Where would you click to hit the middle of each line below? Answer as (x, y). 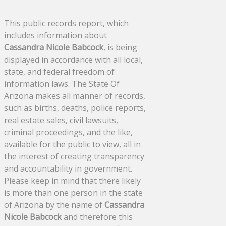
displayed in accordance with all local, (73, 59)
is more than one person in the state (73, 192)
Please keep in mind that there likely (72, 180)
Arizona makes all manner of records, (75, 96)
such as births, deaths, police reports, (75, 108)
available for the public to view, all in (72, 144)
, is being (120, 47)
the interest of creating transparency (74, 156)
